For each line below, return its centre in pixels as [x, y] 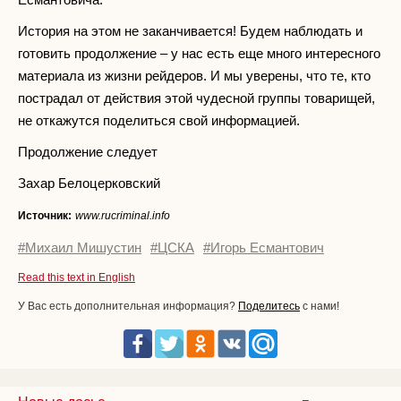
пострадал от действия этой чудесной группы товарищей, [196, 98]
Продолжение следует [88, 151]
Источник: [45, 215]
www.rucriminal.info [123, 215]
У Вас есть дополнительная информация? [128, 306]
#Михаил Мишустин [80, 247]
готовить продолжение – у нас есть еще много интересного [199, 53]
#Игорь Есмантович [264, 247]
